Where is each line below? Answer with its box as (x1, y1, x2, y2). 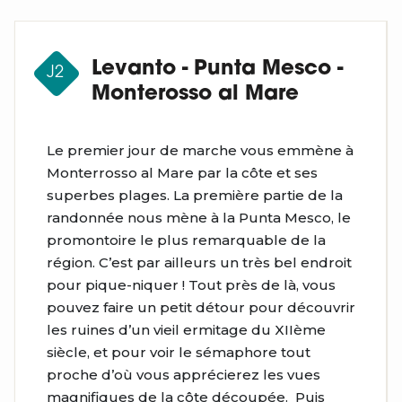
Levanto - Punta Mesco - (92, 59, 343, 81)
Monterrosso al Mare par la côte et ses (47, 164, 318, 182)
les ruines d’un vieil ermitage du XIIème (47, 321, 326, 339)
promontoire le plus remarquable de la (47, 232, 326, 249)
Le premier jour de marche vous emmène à (47, 142, 354, 160)
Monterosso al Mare (92, 84, 299, 106)
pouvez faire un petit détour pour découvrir (47, 299, 355, 317)
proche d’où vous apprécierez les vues (47, 366, 320, 384)
